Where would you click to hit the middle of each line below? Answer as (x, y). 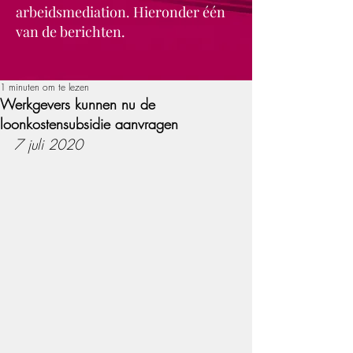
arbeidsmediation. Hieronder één (121, 12)
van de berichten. (71, 32)
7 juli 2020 (48, 144)
